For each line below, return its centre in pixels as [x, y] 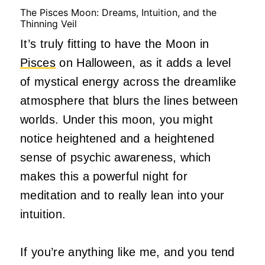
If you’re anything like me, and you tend [127, 252]
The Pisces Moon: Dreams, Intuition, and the [118, 12]
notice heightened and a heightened [117, 138]
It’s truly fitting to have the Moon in [115, 43]
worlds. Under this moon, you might [117, 119]
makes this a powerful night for [104, 176]
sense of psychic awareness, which [116, 157]
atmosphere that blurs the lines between [129, 100]
